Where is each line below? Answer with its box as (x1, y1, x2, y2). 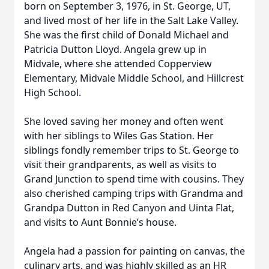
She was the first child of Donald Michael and (24, 28, 229, 41)
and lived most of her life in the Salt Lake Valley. (24, 14, 238, 27)
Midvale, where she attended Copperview (24, 57, 212, 70)
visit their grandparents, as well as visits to (24, 158, 217, 171)
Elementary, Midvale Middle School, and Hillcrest (24, 71, 244, 85)
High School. (24, 86, 81, 99)
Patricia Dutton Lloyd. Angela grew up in (24, 43, 207, 56)
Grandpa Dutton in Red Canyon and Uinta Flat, (24, 201, 234, 214)
